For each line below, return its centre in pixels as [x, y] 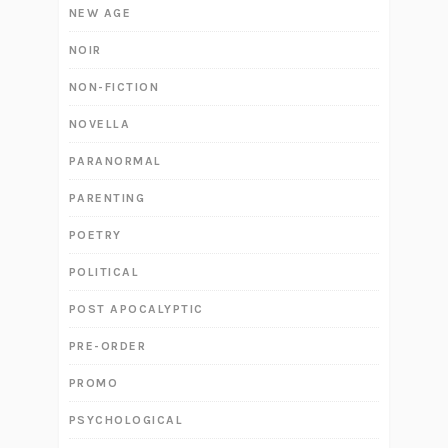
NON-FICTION [114, 87]
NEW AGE [100, 13]
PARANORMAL [115, 161]
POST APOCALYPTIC [136, 309]
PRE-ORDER [107, 346]
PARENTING [107, 198]
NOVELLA [99, 124]
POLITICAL [104, 272]
